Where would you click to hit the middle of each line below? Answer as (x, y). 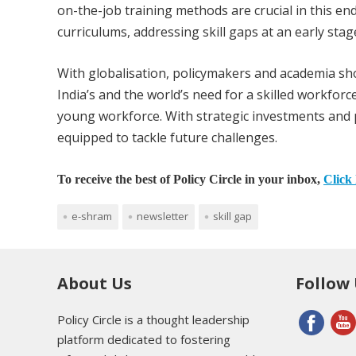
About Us (95, 283)
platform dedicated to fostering (144, 339)
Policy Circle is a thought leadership (153, 319)
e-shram (92, 216)
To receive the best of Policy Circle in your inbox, (190, 180)
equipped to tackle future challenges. (167, 138)
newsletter (163, 216)
